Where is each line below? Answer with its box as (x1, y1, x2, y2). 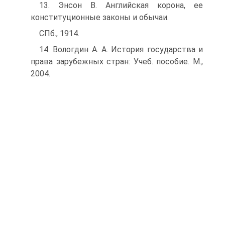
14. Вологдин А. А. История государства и (39, 45, 203, 54)
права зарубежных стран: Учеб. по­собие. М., (31, 57, 203, 66)
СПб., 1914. (39, 29, 79, 38)
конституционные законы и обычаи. (31, 13, 169, 22)
